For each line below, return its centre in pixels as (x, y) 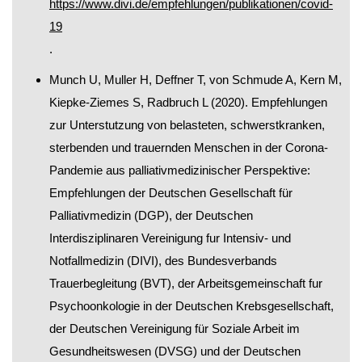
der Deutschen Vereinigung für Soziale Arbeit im (175, 329)
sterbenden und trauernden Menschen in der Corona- (189, 148)
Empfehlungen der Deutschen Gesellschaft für (171, 193)
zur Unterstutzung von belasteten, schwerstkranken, (187, 125)
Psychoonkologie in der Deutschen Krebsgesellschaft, (192, 306)
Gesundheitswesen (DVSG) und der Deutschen (175, 351)
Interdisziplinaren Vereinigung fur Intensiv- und (170, 238)
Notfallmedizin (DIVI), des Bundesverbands (163, 261)
